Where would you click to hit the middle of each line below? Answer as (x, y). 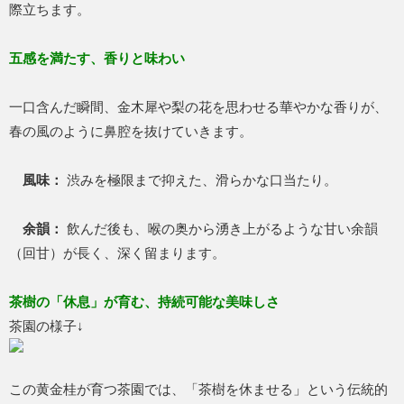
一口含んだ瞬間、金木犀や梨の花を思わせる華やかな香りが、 (198, 107)
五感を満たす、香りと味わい (97, 59)
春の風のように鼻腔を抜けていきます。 (131, 132)
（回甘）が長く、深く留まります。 (117, 253)
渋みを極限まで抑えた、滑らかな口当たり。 (202, 180)
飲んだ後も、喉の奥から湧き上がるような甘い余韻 (222, 229)
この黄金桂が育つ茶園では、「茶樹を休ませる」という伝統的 (198, 390)
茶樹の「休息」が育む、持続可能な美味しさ (144, 302)
